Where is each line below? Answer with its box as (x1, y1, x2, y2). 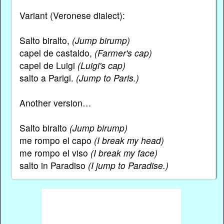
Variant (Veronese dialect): (19, 9, 125, 22)
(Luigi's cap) (77, 59, 125, 72)
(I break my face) (90, 146, 157, 159)
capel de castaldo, (19, 46, 94, 59)
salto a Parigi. (19, 71, 76, 84)
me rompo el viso (19, 146, 90, 159)
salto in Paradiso (19, 159, 88, 172)
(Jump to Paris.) (75, 71, 139, 84)
